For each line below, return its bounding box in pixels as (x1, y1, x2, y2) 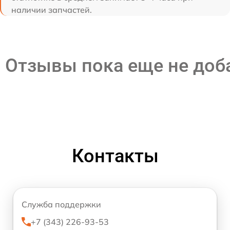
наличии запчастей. (11, 4, 92, 15)
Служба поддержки (22, 199, 101, 209)
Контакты (71, 145, 159, 167)
